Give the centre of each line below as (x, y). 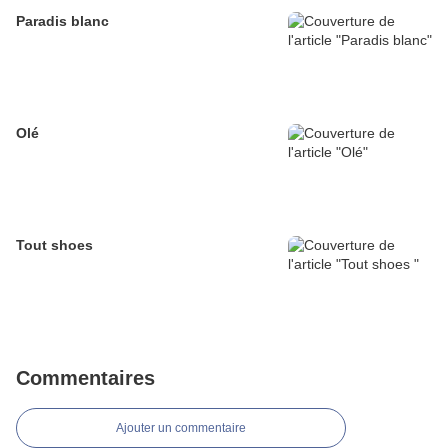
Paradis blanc (62, 21)
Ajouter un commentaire (181, 428)
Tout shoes (54, 245)
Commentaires (85, 378)
